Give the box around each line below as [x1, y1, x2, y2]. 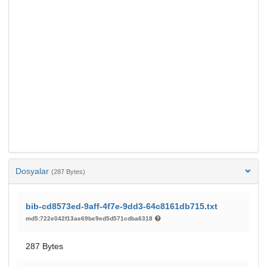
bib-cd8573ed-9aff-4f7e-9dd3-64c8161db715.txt [26, 201, 218, 211]
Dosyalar [15, 166, 51, 176]
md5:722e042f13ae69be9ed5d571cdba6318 [26, 215, 154, 222]
